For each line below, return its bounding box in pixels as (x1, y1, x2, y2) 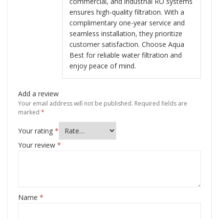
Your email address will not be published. (18, 99, 133, 108)
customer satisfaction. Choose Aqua (69, 40, 184, 49)
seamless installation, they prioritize (69, 29, 182, 39)
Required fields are (134, 99, 187, 108)
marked (18, 108, 41, 117)
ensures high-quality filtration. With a (69, 7, 184, 17)
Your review (18, 140, 57, 150)
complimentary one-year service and (69, 18, 185, 28)
